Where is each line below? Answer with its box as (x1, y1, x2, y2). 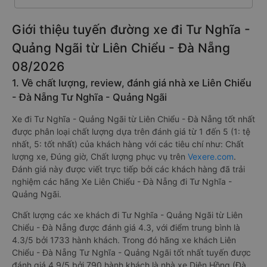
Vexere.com (188, 151, 234, 162)
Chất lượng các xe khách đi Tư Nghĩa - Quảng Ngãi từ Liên (12, 210, 243, 220)
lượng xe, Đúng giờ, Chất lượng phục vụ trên (12, 151, 188, 162)
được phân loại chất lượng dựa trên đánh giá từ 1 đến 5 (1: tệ (12, 126, 250, 136)
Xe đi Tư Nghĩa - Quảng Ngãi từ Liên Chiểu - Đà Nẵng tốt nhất (12, 114, 255, 124)
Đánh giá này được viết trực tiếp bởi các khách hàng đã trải (12, 164, 245, 174)
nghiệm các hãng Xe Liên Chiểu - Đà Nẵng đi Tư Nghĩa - (12, 176, 232, 187)
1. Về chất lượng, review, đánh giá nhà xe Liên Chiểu (12, 77, 252, 89)
